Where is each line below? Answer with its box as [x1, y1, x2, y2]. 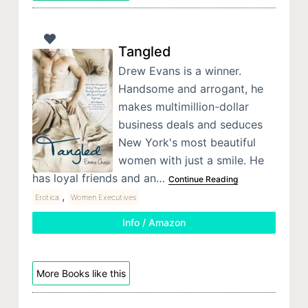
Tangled [118, 43, 171, 60]
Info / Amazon [122, 217, 186, 229]
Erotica [34, 192, 60, 203]
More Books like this [36, 267, 126, 280]
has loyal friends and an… [32, 171, 168, 186]
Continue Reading [168, 174, 238, 185]
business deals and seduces [118, 118, 263, 132]
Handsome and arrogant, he [118, 82, 263, 96]
